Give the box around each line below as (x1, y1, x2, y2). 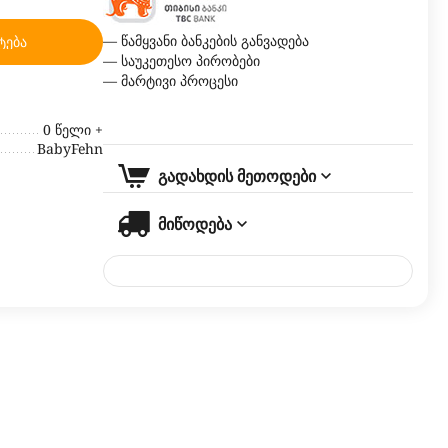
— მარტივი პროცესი (103, 71, 238, 90)
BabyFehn (37, 138, 103, 158)
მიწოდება (157, 213, 232, 235)
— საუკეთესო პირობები (103, 51, 264, 70)
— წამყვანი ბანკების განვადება (103, 31, 309, 50)
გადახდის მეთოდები (157, 165, 316, 187)
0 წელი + (43, 119, 103, 139)
